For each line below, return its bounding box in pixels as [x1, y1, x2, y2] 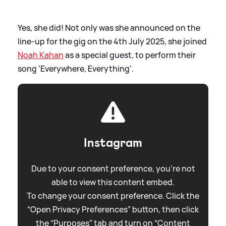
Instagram [84, 135, 142, 151]
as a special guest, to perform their [64, 49, 196, 61]
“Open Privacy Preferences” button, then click [27, 204, 199, 215]
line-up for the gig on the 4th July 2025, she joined [18, 36, 207, 47]
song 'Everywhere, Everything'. [18, 63, 134, 75]
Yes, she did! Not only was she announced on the [18, 22, 200, 34]
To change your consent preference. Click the [27, 190, 199, 202]
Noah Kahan [18, 49, 64, 61]
